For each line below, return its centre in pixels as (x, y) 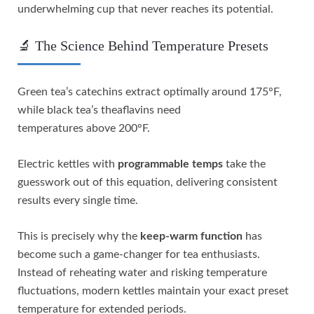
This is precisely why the (79, 236)
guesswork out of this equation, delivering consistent (148, 182)
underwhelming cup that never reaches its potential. (145, 9)
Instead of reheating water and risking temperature (142, 272)
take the (244, 164)
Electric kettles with (68, 164)
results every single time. (78, 200)
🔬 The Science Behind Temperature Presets (143, 45)
